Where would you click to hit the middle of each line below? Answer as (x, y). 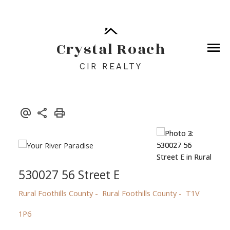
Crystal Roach (111, 50)
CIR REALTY (111, 67)
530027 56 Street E (69, 174)
